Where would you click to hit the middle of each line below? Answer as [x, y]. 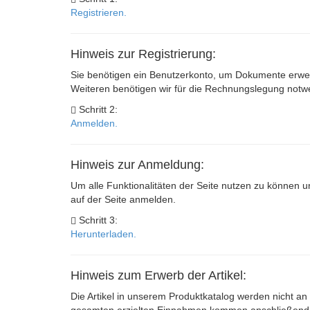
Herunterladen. [103, 234]
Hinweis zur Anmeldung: [137, 165]
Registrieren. [99, 12]
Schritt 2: [97, 109]
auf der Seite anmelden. [123, 199]
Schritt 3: [97, 220]
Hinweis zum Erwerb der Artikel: [158, 275]
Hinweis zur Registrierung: [143, 54]
